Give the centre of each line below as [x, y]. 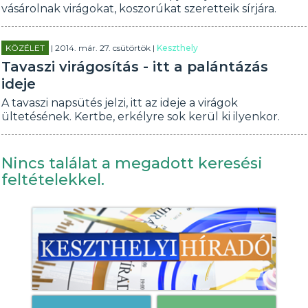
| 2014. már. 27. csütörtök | [103, 48]
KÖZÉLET [25, 48]
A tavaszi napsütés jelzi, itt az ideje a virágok [120, 103]
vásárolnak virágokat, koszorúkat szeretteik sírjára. [139, 9]
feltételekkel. [53, 180]
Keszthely [178, 48]
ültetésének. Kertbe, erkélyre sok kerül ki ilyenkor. [141, 117]
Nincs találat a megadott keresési [132, 163]
